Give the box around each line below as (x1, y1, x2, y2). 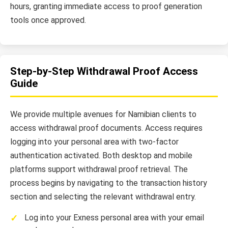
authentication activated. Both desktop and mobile (10, 150, 192, 160)
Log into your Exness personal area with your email (24, 212, 204, 222)
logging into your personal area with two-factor (10, 136, 179, 147)
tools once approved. (10, 15, 86, 25)
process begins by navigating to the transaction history (10, 178, 207, 188)
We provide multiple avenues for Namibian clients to (10, 109, 196, 119)
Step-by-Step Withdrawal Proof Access (10, 65, 198, 77)
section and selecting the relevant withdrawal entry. (10, 191, 196, 202)
